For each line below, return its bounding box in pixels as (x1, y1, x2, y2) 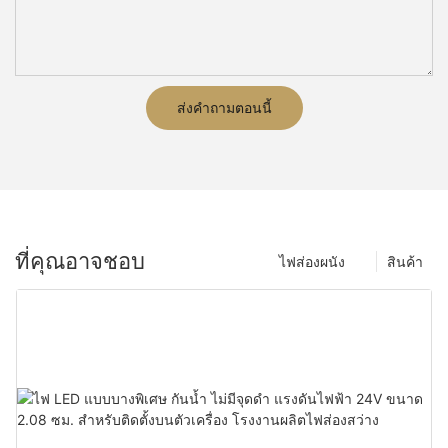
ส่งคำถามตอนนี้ (176, 99, 272, 117)
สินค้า (387, 252, 423, 270)
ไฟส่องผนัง (279, 252, 345, 270)
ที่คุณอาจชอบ (15, 247, 145, 274)
